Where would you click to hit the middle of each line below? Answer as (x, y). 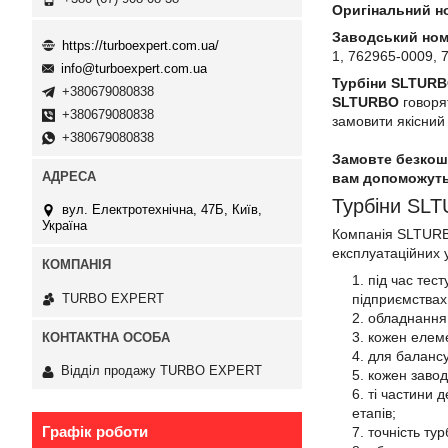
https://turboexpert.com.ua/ (140, 45)
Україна (64, 226)
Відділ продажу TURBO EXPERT (161, 371)
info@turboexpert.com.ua (134, 69)
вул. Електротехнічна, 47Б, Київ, (162, 210)
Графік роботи (95, 432)
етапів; (374, 413)
